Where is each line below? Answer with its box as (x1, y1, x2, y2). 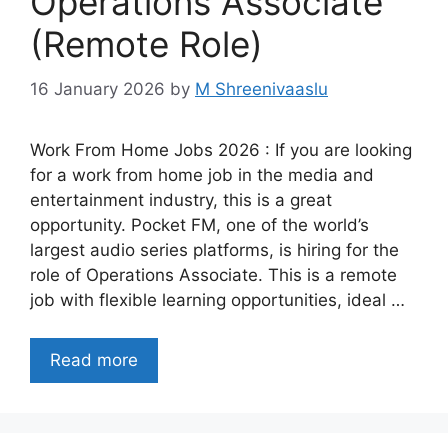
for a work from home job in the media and (30, 164, 374, 185)
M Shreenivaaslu (195, 78, 328, 99)
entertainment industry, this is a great (30, 189, 332, 210)
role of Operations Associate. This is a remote (30, 264, 397, 285)
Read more (50, 350, 138, 371)
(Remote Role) (30, 23, 263, 66)
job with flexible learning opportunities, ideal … (30, 289, 405, 310)
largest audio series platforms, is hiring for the (30, 239, 399, 260)
